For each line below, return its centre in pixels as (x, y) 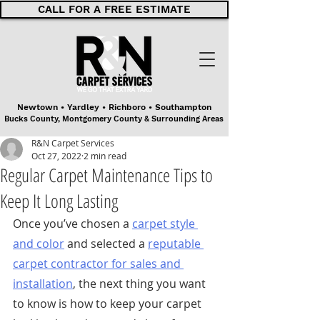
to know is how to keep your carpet (109, 304)
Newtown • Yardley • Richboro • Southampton (114, 107)
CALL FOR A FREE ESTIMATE (114, 9)
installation (43, 284)
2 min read (105, 156)
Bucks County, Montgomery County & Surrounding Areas (114, 119)
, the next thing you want (141, 284)
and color (39, 244)
